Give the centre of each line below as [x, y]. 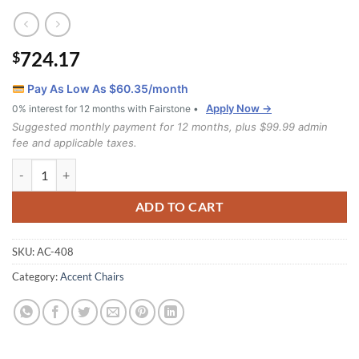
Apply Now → [239, 109]
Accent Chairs [92, 277]
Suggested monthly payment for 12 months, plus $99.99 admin [170, 127]
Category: [36, 277]
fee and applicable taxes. [75, 143]
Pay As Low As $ [70, 89]
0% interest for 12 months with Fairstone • [107, 109]
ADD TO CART [179, 206]
